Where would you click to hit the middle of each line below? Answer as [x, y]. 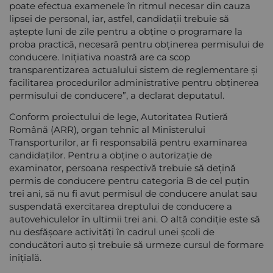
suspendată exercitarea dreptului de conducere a [121, 206]
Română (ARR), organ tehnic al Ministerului [107, 129]
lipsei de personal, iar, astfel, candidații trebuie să [119, 18]
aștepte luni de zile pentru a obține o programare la [126, 31]
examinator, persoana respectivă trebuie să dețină [122, 168]
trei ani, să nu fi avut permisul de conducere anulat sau [133, 193]
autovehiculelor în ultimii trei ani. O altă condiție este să [135, 219]
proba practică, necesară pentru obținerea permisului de [136, 44]
